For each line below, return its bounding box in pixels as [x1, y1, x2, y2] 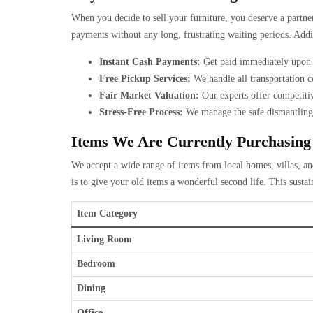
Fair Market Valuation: [99, 90, 199, 101]
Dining [77, 283, 105, 293]
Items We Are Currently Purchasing [71, 133, 311, 150]
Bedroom [77, 259, 115, 269]
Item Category [77, 208, 138, 219]
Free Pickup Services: [99, 73, 191, 84]
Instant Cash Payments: [99, 57, 201, 67]
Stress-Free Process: [99, 107, 183, 117]
